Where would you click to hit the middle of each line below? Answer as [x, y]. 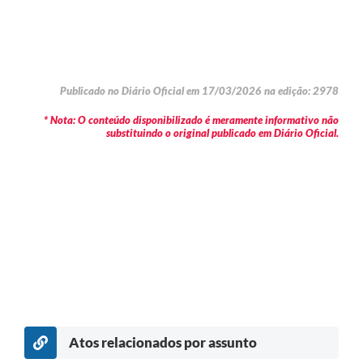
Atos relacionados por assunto [163, 343]
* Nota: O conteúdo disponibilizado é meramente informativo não [191, 120]
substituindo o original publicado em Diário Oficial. [222, 132]
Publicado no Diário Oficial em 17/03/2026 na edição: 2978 [199, 90]
